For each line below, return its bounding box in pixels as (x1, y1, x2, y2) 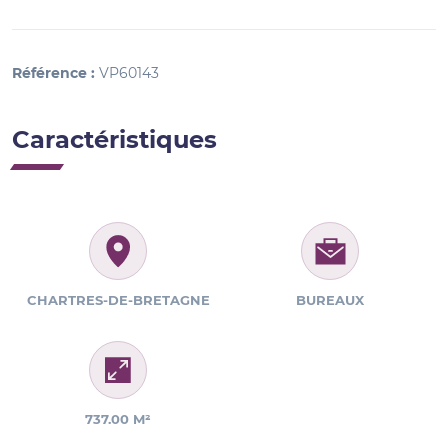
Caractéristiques (12, 123, 217, 154)
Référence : (12, 63, 95, 82)
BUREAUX (296, 291, 364, 308)
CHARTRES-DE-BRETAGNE (26, 291, 210, 308)
